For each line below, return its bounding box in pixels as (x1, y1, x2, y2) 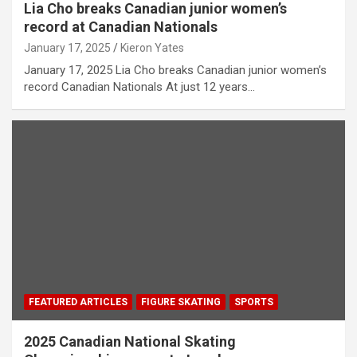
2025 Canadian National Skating (24, 332, 236, 350)
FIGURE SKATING (141, 296, 221, 308)
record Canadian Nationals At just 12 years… (24, 80, 255, 95)
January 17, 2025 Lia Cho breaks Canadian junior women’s (24, 63, 327, 78)
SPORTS (234, 296, 273, 308)
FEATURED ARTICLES (29, 296, 127, 308)
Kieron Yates (120, 41, 184, 55)
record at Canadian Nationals (24, 18, 218, 36)
